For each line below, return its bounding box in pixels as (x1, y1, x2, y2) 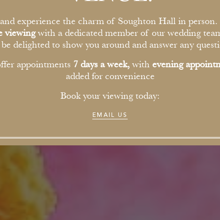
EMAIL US (92, 111, 128, 118)
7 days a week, (73, 60, 132, 70)
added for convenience (65, 72, 155, 82)
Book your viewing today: (60, 91, 160, 101)
